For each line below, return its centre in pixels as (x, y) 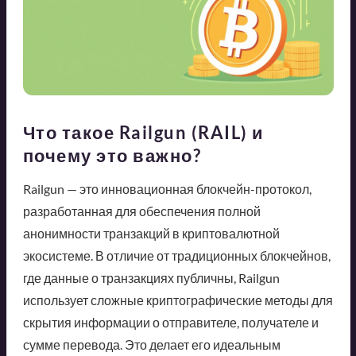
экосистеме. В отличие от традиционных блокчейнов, (176, 255)
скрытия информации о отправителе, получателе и (170, 322)
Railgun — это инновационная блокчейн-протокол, (167, 188)
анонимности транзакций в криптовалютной (151, 233)
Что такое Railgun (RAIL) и (143, 132)
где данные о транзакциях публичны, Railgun (151, 277)
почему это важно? (112, 155)
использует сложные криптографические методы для (178, 300)
